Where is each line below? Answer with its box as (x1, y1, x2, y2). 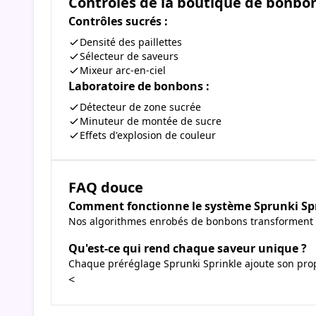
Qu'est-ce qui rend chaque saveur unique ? (68, 241, 307, 257)
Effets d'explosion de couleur (80, 128, 216, 142)
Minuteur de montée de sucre (80, 114, 221, 128)
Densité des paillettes (80, 35, 182, 49)
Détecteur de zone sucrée (80, 100, 201, 114)
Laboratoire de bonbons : (68, 78, 209, 95)
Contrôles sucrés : (68, 13, 168, 30)
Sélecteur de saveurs (80, 49, 178, 63)
